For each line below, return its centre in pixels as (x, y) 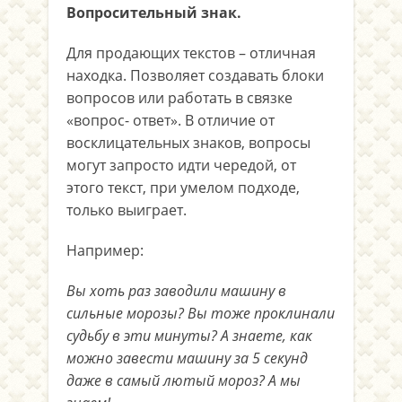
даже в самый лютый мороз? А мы (184, 380)
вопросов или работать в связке (179, 98)
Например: (105, 250)
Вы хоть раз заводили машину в (176, 291)
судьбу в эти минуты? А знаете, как (189, 336)
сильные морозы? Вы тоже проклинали (201, 313)
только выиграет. (127, 210)
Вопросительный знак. (154, 13)
